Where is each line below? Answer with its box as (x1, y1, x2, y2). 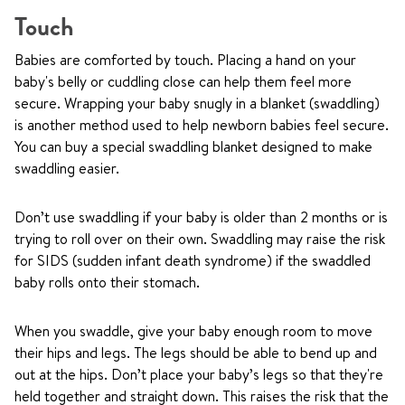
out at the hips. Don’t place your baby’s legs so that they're (14, 364, 383, 384)
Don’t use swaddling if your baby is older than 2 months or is (14, 207, 388, 227)
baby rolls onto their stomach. (14, 272, 200, 292)
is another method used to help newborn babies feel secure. (14, 115, 389, 135)
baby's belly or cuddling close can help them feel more (14, 71, 352, 91)
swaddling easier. (14, 158, 119, 178)
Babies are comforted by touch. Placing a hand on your (14, 50, 356, 70)
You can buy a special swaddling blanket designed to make (14, 137, 372, 156)
